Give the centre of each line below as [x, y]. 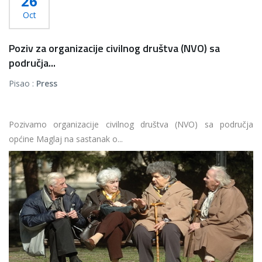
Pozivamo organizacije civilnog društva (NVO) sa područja [131, 124]
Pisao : [23, 83]
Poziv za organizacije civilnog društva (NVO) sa [114, 48]
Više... [19, 159]
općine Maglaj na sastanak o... [66, 139]
